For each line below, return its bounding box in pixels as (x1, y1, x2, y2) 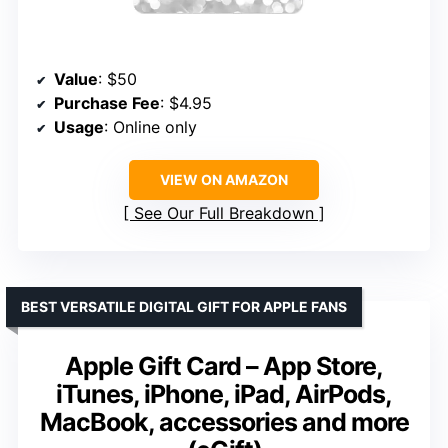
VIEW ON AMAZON (160, 170, 288, 188)
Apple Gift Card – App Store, (65, 350, 383, 381)
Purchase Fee (54, 92, 160, 113)
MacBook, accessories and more (39, 406, 409, 437)
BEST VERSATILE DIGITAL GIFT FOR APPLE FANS (21, 297, 347, 315)
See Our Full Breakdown (134, 202, 314, 223)
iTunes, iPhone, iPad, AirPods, (56, 378, 392, 409)
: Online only (104, 116, 197, 137)
